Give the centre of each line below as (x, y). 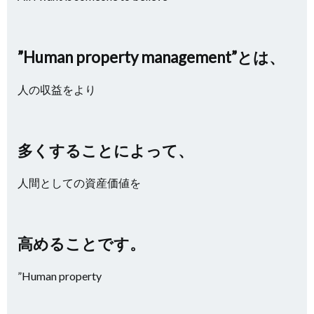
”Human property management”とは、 (151, 57)
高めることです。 (81, 244)
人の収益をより (57, 89)
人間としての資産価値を (79, 183)
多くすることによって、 (105, 150)
